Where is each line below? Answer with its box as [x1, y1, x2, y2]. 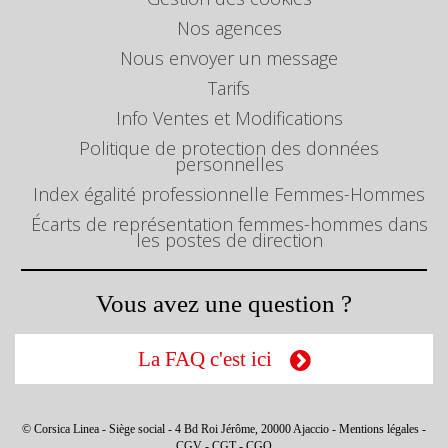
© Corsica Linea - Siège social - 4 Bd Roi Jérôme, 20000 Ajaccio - [22, 422, 339, 436]
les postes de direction [135, 228, 323, 252]
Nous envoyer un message [120, 46, 338, 70]
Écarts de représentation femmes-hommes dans [30, 212, 428, 236]
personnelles [174, 152, 284, 176]
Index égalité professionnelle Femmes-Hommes [33, 182, 425, 206]
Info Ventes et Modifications [115, 106, 343, 130]
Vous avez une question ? [96, 290, 352, 317]
